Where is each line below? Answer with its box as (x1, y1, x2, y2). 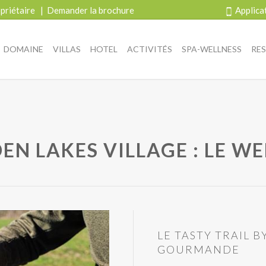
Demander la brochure (47, 5, 134, 15)
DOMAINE (4, 44, 43, 54)
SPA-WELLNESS (182, 44, 242, 54)
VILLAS (53, 44, 81, 54)
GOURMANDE (157, 243, 240, 256)
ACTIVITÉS (127, 44, 172, 54)
